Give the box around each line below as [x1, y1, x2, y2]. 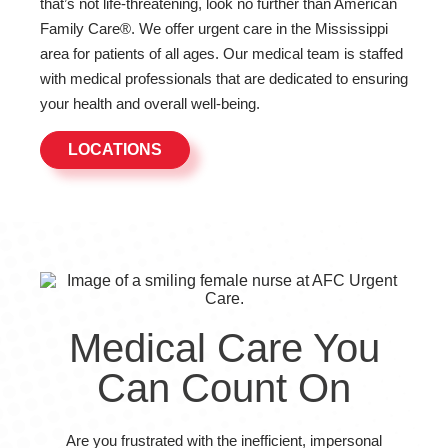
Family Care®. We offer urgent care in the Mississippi [40, 19, 388, 37]
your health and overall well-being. [40, 94, 260, 112]
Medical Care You [68, 325, 380, 370]
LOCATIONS [68, 140, 162, 158]
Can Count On [97, 365, 351, 410]
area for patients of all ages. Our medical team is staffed [40, 44, 403, 62]
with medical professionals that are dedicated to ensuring [40, 69, 408, 87]
